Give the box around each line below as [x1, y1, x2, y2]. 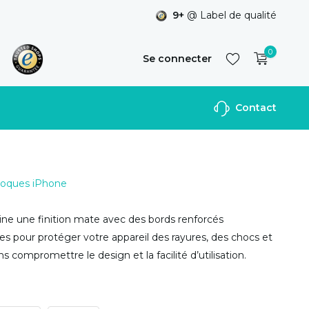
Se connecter [142, 52, 212, 65]
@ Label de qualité [184, 9, 277, 21]
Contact [232, 101, 277, 114]
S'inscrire [201, 107, 249, 119]
